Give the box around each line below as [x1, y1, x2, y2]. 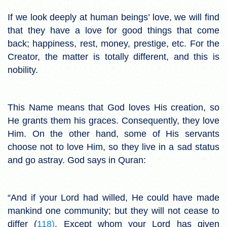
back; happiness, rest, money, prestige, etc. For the [8, 38, 219, 49]
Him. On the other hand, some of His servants [8, 128, 219, 139]
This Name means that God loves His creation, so [8, 102, 219, 112]
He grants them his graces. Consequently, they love [8, 115, 219, 126]
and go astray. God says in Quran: [8, 155, 146, 165]
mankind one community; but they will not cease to [8, 205, 219, 216]
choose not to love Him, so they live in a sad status [8, 141, 219, 152]
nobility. [8, 64, 38, 75]
